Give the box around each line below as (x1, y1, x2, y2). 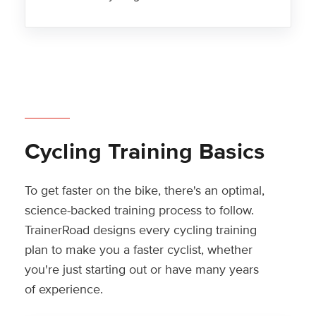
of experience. (24, 281, 103, 298)
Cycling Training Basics (24, 138, 265, 166)
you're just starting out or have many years (24, 262, 259, 278)
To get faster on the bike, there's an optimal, (24, 183, 265, 199)
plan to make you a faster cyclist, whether (24, 242, 253, 258)
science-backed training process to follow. (24, 202, 254, 219)
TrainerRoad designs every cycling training (24, 222, 257, 238)
